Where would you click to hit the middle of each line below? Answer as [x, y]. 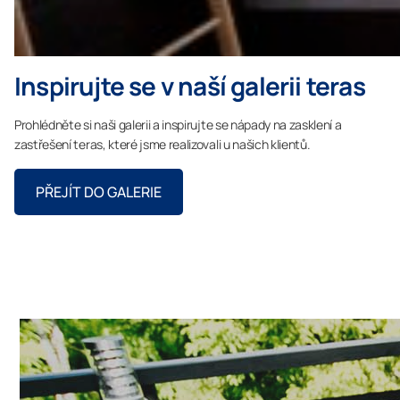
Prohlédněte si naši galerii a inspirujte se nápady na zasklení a [178, 125]
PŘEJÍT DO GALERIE [99, 192]
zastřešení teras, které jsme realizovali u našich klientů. [162, 145]
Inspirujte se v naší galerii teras [190, 86]
